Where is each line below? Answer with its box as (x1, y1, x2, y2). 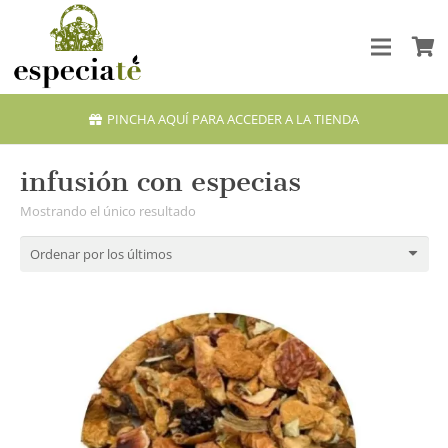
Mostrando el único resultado (19, 201, 196, 220)
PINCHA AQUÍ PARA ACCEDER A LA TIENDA (107, 109, 360, 128)
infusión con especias (19, 164, 301, 198)
